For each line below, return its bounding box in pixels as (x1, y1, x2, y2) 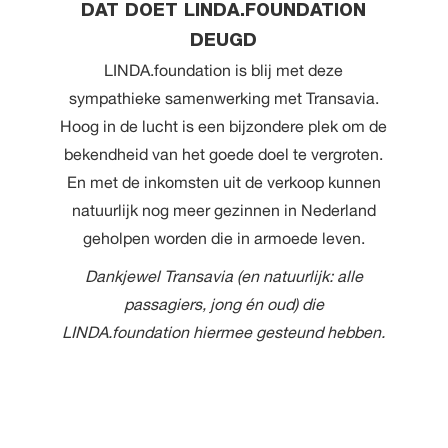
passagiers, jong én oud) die (123, 294, 324, 313)
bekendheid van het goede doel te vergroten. (64, 144, 384, 163)
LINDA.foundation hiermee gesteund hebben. (62, 322, 386, 341)
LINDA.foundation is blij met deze (104, 60, 344, 79)
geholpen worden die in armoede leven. (82, 228, 365, 247)
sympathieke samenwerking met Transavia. (68, 88, 379, 107)
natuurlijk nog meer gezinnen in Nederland (71, 200, 376, 219)
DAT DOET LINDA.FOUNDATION (81, 2, 367, 21)
